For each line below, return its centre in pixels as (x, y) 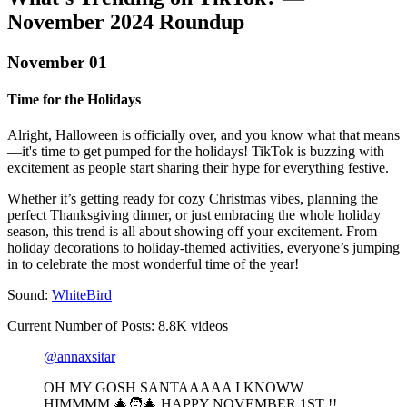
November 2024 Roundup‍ (126, 21)
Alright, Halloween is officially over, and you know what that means (203, 135)
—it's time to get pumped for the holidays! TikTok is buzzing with (196, 152)
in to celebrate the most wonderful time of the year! (153, 264)
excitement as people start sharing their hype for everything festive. (198, 168)
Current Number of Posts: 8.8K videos (118, 326)
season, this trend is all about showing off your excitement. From (192, 232)
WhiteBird (82, 295)
